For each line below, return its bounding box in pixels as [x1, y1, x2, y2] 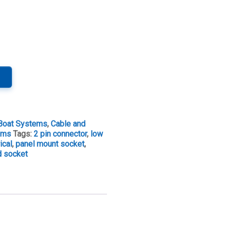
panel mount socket [16, 139, 85, 149]
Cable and [51, 119, 86, 129]
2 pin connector [34, 129, 87, 139]
